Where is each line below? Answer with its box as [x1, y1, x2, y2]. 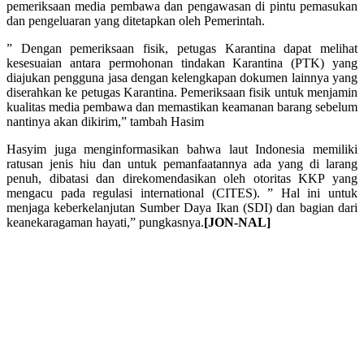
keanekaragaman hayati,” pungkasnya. [6, 214, 204, 229]
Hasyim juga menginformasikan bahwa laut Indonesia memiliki [6, 141, 357, 156]
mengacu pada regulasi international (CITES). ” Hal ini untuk [6, 185, 357, 200]
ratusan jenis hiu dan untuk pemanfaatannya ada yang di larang [6, 156, 357, 171]
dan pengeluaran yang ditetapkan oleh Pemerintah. [6, 13, 265, 28]
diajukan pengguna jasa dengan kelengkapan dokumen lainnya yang [6, 70, 357, 84]
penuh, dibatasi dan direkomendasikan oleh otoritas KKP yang [6, 171, 357, 185]
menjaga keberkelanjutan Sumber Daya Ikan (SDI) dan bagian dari [6, 200, 357, 214]
